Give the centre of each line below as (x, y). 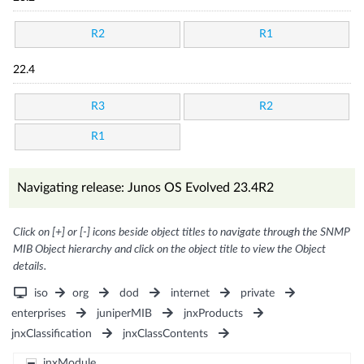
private (257, 293)
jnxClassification (52, 334)
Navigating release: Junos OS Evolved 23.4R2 (146, 188)
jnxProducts (213, 314)
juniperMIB (125, 314)
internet (190, 293)
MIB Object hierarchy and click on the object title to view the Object (170, 249)
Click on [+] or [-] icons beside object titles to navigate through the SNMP (182, 232)
